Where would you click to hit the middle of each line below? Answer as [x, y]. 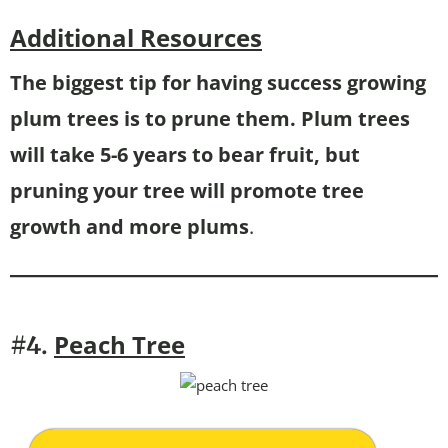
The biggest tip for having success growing [218, 82]
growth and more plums [129, 226]
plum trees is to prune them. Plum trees [210, 118]
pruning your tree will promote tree [187, 190]
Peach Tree [119, 344]
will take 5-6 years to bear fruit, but [185, 154]
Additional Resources [136, 37]
